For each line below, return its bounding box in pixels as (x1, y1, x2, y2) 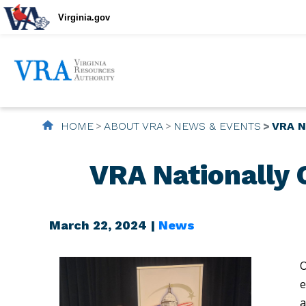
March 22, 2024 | (49, 217, 158, 232)
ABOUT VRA (104, 119, 163, 133)
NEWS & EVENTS (173, 119, 261, 133)
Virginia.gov (58, 12, 110, 23)
